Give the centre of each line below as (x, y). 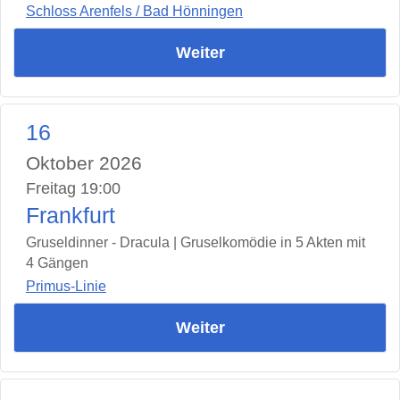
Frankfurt (71, 215)
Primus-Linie (66, 287)
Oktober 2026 (84, 162)
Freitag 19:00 (73, 188)
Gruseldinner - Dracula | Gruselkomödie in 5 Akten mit (196, 242)
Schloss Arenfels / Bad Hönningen (134, 11)
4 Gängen (57, 262)
